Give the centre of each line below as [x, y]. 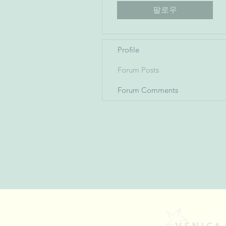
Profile [128, 50]
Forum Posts [138, 70]
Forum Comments [148, 90]
